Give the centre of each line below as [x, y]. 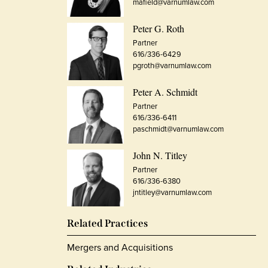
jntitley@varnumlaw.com [173, 192]
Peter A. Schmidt [165, 92]
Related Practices [107, 224]
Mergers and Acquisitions [120, 248]
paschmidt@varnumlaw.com [179, 129]
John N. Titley [160, 155]
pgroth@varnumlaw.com [172, 65]
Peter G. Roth [159, 28]
